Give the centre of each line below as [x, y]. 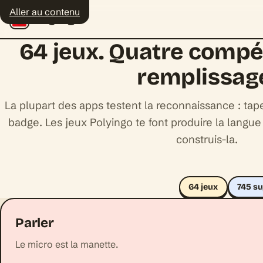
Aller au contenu [45, 12]
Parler [35, 223]
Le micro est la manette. [67, 245]
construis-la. [207, 140]
